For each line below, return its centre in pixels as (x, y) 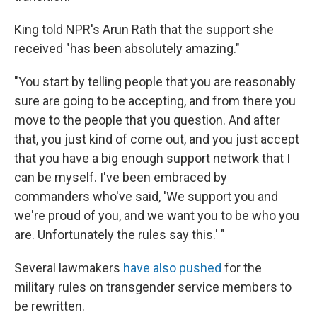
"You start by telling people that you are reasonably (155, 82)
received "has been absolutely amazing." (127, 48)
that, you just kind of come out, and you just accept (157, 139)
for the (242, 268)
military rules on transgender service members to (153, 287)
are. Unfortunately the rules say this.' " (120, 235)
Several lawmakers (69, 268)
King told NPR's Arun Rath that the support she (144, 29)
